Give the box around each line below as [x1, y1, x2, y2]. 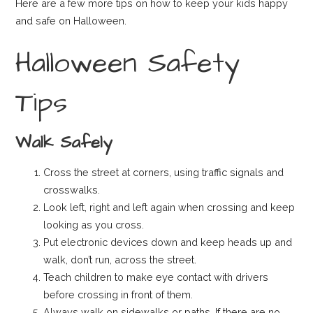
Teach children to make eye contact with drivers [43, 271, 269, 284]
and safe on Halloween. [15, 15, 127, 27]
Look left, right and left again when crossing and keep [43, 201, 296, 214]
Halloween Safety [15, 44, 240, 83]
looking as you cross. [43, 219, 145, 231]
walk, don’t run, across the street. [43, 254, 197, 266]
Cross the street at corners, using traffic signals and [43, 166, 284, 179]
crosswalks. [43, 184, 101, 196]
